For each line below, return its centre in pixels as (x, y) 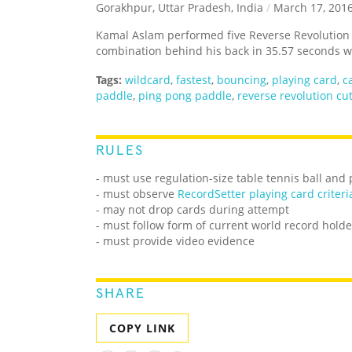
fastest (194, 80)
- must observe (137, 194)
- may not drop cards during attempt (192, 210)
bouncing (242, 80)
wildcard (148, 80)
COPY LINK (142, 328)
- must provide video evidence (175, 241)
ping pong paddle (185, 96)
